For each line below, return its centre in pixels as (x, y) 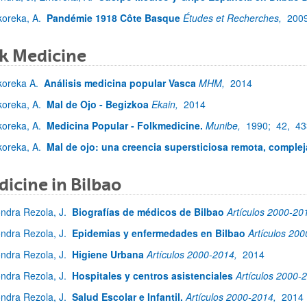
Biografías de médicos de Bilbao (148, 212)
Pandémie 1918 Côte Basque (113, 18)
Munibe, (224, 125)
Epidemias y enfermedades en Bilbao (159, 233)
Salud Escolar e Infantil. (127, 297)
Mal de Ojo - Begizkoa (98, 104)
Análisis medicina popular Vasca (120, 83)
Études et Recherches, (234, 18)
